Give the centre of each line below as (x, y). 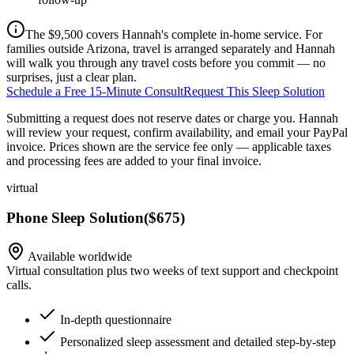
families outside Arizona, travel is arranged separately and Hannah (171, 48)
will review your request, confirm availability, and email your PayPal (177, 132)
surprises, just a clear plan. (72, 77)
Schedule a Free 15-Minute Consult (95, 91)
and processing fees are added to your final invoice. (134, 160)
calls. (19, 285)
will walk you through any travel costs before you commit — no (166, 62)
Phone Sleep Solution (75, 218)
